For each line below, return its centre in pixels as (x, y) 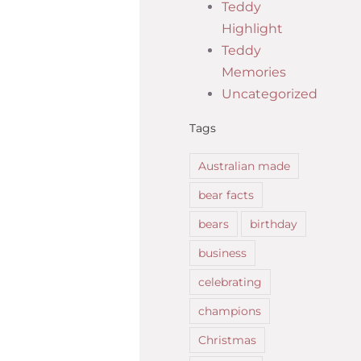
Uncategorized (270, 94)
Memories (254, 73)
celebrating (230, 282)
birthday (274, 224)
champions (230, 311)
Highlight (252, 29)
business (222, 253)
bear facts (226, 195)
